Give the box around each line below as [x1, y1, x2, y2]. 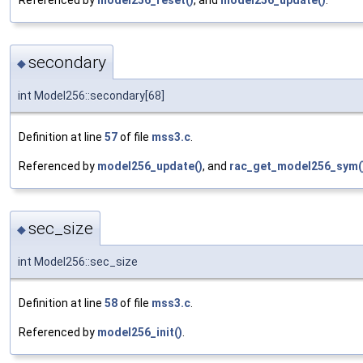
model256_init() [97, 326, 182, 340]
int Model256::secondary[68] [18, 89, 164, 103]
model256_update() [97, 160, 203, 173]
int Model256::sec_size [18, 255, 138, 269]
